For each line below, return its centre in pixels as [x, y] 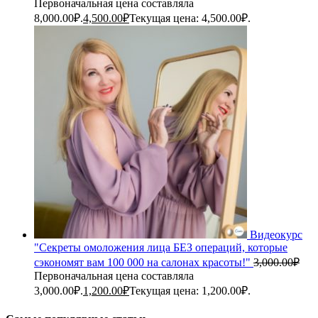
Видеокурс [276, 234]
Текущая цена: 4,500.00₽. [190, 18]
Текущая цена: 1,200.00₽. [190, 290]
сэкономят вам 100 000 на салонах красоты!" [142, 262]
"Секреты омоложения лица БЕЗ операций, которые [161, 247]
